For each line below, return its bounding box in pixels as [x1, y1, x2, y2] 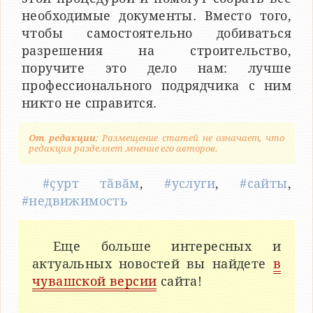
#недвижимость [22, 193, 129, 208]
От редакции [29, 132, 96, 143]
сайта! [156, 273, 203, 289]
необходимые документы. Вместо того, [22, 8, 291, 23]
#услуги [164, 175, 215, 191]
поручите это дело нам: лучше [22, 60, 291, 75]
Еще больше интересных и [53, 238, 281, 254]
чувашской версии [32, 273, 157, 289]
